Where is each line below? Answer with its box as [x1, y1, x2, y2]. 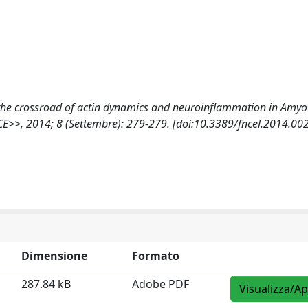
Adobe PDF [132, 276, 189, 291]
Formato [132, 248, 179, 263]
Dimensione [21, 248, 87, 263]
